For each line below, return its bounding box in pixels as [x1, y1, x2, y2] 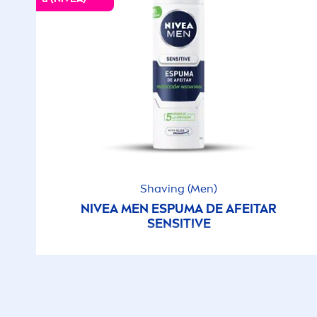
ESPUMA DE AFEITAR [149, 201, 277, 217]
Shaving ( [140, 182, 191, 195]
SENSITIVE [146, 216, 211, 231]
